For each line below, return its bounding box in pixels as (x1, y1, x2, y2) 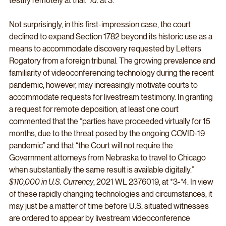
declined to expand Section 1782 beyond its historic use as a (9, 31, 214, 41)
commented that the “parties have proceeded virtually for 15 (9, 116, 212, 126)
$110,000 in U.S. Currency (9, 177, 93, 187)
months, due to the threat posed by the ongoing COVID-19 (9, 128, 206, 138)
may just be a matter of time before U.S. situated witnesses (9, 201, 210, 211)
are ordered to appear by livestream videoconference (9, 213, 192, 223)
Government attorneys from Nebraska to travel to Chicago (9, 152, 207, 162)
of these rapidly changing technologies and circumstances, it (9, 189, 214, 199)
